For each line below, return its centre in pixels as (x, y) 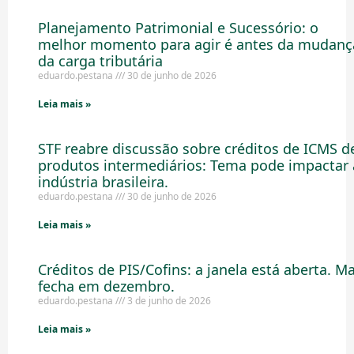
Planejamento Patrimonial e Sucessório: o (178, 28)
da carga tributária (100, 61)
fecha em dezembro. (106, 286)
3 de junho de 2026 (168, 301)
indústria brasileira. (103, 182)
